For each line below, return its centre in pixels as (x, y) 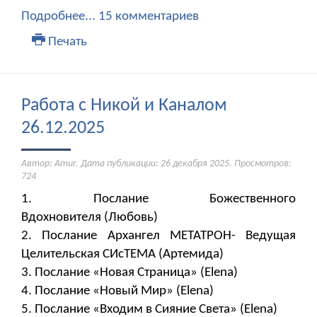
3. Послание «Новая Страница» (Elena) (134, 273)
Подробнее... (58, 17)
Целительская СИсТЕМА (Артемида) (124, 255)
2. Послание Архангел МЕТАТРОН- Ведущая (158, 236)
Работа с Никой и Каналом (124, 106)
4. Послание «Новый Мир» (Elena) (122, 292)
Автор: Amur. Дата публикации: (91, 164)
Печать (66, 42)
